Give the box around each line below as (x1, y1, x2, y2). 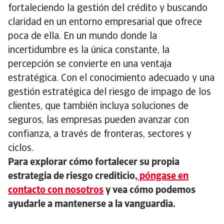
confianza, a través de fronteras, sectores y (8, 129, 191, 139)
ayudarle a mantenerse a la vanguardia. (8, 199, 177, 209)
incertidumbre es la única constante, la (8, 45, 169, 55)
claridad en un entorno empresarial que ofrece (8, 17, 202, 27)
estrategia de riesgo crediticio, (8, 171, 137, 181)
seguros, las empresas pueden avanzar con (8, 115, 189, 125)
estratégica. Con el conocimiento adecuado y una (8, 73, 214, 83)
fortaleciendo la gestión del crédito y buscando (8, 3, 207, 13)
